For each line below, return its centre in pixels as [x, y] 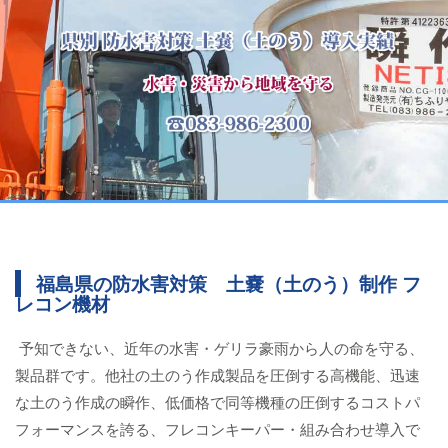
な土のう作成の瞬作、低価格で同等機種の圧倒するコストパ [217, 401]
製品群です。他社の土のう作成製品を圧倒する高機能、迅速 [217, 374]
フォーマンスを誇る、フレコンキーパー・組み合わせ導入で [217, 428]
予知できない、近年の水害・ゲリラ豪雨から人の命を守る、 [219, 347]
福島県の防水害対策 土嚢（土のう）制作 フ [228, 283]
